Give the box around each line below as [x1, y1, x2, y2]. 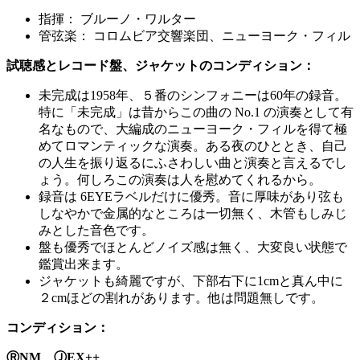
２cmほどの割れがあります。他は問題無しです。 [39, 290, 324, 305]
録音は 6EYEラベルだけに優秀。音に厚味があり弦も [39, 189, 344, 203]
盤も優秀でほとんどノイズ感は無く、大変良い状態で [39, 239, 347, 254]
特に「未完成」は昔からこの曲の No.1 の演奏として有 [39, 104, 354, 119]
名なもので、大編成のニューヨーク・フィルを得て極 [39, 121, 347, 136]
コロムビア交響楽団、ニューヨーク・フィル [90, 28, 350, 43]
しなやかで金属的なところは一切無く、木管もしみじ [39, 206, 347, 220]
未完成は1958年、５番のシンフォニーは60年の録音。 [39, 88, 347, 102]
